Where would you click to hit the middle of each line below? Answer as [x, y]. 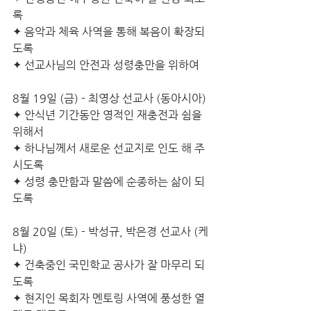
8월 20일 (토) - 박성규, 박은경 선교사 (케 [110, 232]
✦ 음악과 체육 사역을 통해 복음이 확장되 [109, 32]
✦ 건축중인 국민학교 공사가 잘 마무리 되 [109, 265]
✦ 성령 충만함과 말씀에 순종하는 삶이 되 [109, 182]
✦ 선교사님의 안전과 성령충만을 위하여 [106, 65]
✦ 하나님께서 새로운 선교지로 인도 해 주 [109, 148]
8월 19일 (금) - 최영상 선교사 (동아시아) [109, 98]
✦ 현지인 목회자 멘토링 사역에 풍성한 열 [109, 298]
